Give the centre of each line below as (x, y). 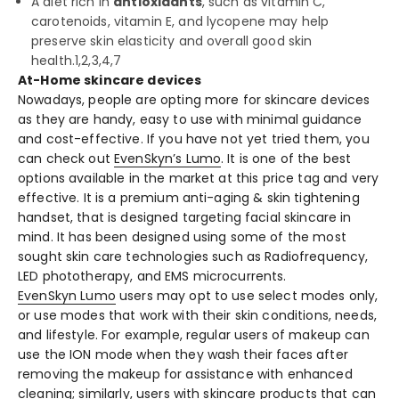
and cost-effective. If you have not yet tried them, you (194, 139)
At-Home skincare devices (110, 81)
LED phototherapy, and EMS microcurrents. (152, 277)
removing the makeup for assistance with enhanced (185, 375)
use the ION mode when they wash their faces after (183, 355)
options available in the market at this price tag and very (199, 179)
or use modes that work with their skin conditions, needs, (197, 316)
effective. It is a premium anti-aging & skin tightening (189, 198)
